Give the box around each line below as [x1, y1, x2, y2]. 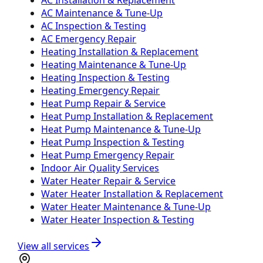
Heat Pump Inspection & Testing [41, 135, 185, 149]
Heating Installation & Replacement [41, 45, 199, 58]
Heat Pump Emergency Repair [41, 148, 175, 161]
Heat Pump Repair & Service [41, 96, 166, 110]
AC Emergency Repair [41, 32, 137, 45]
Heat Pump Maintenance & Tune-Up [41, 122, 201, 136]
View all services [18, 239, 90, 252]
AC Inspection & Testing [41, 19, 147, 32]
